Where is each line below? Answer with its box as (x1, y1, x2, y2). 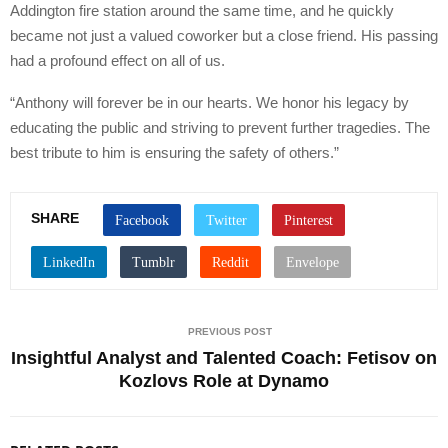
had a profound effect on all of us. (10, 51, 225, 69)
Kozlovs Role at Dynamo (119, 370, 329, 391)
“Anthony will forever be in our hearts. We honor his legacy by (10, 93, 409, 111)
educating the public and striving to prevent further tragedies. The (10, 118, 430, 136)
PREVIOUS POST (188, 325, 272, 337)
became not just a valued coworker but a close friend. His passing (10, 26, 438, 44)
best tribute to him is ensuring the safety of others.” (10, 143, 339, 161)
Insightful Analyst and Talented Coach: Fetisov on (11, 347, 437, 368)
